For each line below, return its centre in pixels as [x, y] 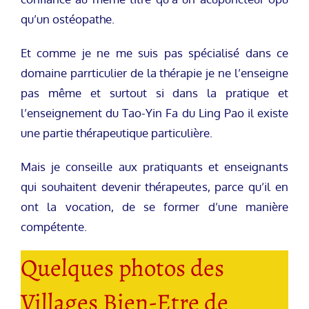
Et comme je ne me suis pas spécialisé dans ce [154, 52]
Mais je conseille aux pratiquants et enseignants [154, 166]
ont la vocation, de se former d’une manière [154, 206]
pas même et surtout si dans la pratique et [154, 92]
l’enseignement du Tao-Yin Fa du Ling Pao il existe [154, 112]
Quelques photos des [122, 267]
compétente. [54, 226]
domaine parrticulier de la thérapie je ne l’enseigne [154, 72]
